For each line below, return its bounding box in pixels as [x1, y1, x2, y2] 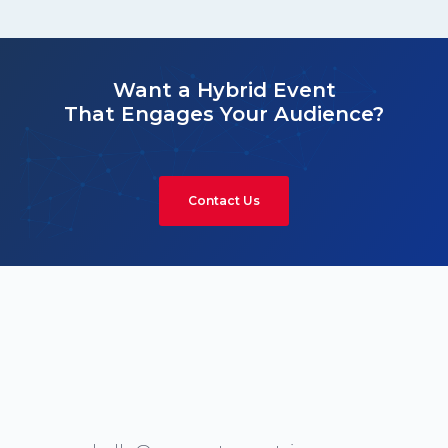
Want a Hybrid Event [112, 77, 336, 102]
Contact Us [188, 192, 260, 208]
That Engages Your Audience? [64, 101, 384, 126]
